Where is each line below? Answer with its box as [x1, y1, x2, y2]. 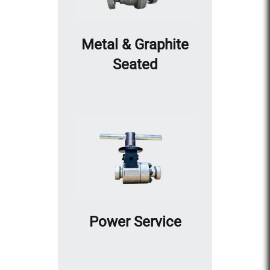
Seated [112, 55, 158, 73]
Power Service [89, 213, 181, 230]
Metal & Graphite [81, 36, 189, 53]
